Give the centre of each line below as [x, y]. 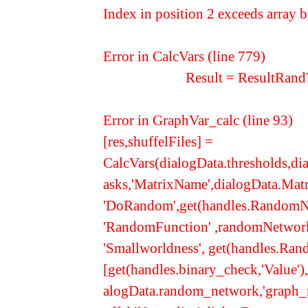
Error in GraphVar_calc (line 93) [198, 120]
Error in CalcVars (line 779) [184, 56]
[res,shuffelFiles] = [158, 141]
